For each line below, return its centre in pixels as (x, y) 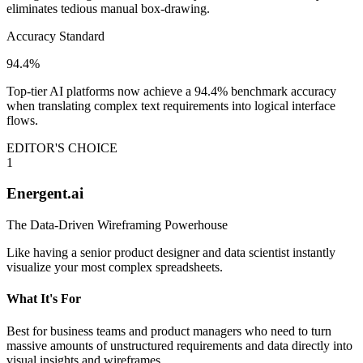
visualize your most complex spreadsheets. (115, 267)
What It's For (44, 299)
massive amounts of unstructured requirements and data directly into (179, 345)
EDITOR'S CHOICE (62, 147)
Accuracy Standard (56, 36)
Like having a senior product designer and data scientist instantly (171, 253)
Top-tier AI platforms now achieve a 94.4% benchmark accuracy (171, 91)
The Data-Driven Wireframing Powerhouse (117, 225)
